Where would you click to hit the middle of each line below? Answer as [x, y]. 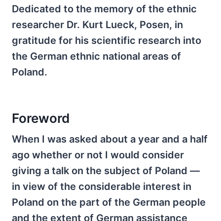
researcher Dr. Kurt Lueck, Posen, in [97, 25]
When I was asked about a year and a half [110, 139]
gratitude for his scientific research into [107, 40]
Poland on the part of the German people [109, 203]
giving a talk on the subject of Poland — [106, 171]
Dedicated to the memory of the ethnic [104, 9]
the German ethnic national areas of [96, 56]
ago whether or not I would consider [98, 155]
